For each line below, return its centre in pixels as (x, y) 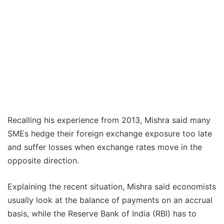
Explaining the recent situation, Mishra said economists (112, 187)
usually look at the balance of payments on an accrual (110, 200)
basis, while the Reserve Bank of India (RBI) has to (102, 214)
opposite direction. (43, 161)
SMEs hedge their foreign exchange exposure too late (110, 134)
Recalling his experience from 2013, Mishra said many (109, 120)
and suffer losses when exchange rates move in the (105, 147)
